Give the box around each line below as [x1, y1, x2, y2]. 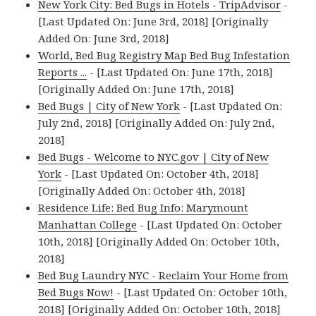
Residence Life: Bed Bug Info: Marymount [38, 200, 249, 215]
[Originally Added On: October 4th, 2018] [38, 183, 246, 198]
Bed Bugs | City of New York [38, 99, 181, 114]
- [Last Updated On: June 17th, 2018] [87, 65, 274, 80]
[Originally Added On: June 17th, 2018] [38, 82, 235, 97]
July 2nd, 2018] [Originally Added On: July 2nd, [38, 116, 275, 130]
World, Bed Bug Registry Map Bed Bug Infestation [38, 48, 291, 63]
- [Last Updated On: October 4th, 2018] [61, 166, 260, 181]
